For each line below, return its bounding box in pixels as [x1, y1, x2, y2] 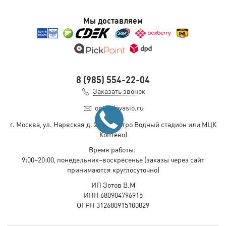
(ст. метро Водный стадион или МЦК [100, 120, 216, 129]
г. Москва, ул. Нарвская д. [10, 120, 94, 129]
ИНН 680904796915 [83, 190, 143, 200]
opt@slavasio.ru [94, 103, 144, 112]
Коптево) [99, 130, 127, 139]
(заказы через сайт [144, 155, 204, 164]
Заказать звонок [93, 86, 145, 95]
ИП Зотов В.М [91, 180, 135, 190]
